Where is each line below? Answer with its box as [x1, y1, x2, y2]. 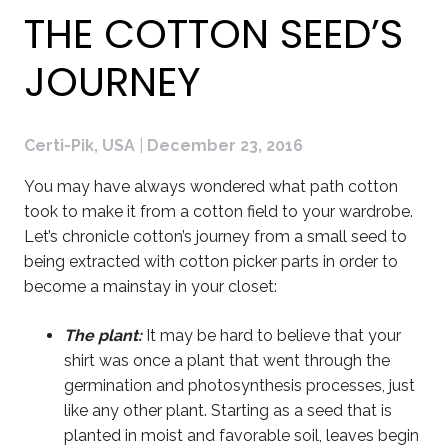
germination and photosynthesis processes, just [64, 375, 415, 395]
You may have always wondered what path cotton [24, 176, 398, 196]
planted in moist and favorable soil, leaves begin [64, 425, 419, 445]
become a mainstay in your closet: [24, 276, 277, 296]
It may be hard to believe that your [142, 325, 401, 345]
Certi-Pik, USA [24, 135, 135, 155]
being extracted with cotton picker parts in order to [24, 251, 398, 271]
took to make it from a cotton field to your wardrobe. [24, 201, 413, 221]
